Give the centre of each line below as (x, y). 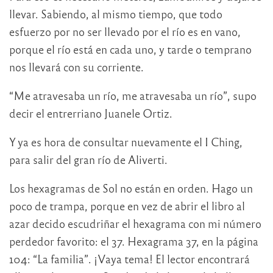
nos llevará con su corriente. (76, 67)
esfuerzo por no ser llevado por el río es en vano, (125, 32)
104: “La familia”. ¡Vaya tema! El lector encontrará (129, 259)
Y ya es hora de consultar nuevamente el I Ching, (126, 142)
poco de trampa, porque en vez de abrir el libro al (127, 206)
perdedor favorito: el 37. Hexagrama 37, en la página (134, 241)
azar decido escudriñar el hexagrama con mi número (135, 224)
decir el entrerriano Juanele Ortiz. (91, 113)
